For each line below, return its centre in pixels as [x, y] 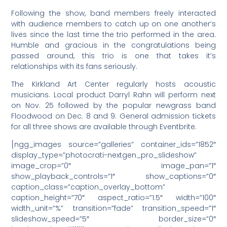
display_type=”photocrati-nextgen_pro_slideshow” [104, 155]
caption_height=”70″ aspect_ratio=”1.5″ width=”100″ [113, 198]
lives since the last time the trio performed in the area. [113, 34]
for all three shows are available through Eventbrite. [105, 127]
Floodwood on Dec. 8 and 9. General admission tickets [113, 116]
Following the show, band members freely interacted [113, 13]
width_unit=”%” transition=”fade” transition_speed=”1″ [113, 209]
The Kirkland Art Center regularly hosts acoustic [113, 84]
